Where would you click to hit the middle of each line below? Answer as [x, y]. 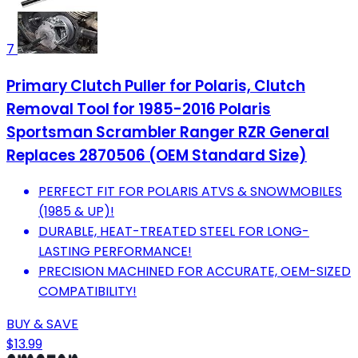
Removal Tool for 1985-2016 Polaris [139, 109]
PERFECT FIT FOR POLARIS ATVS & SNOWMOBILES [190, 192]
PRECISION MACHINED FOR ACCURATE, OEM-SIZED [195, 272]
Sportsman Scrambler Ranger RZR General [168, 132]
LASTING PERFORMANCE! [115, 252]
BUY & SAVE [42, 324]
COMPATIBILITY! [88, 292]
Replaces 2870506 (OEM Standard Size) [157, 155]
